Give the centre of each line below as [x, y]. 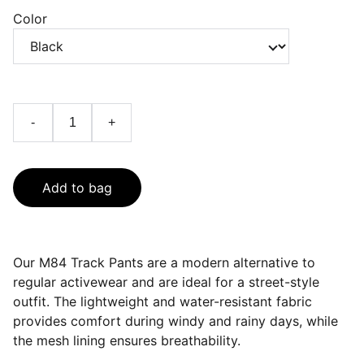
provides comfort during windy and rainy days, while [175, 321]
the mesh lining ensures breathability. [127, 340]
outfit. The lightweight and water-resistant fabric [162, 301]
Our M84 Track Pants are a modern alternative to [164, 262]
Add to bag [77, 188]
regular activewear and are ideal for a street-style [166, 282]
